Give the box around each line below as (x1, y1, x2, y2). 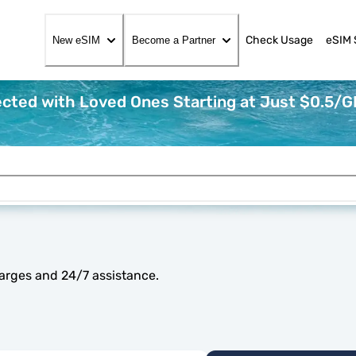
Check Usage (246, 33, 313, 47)
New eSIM (52, 34, 100, 46)
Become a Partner (132, 34, 215, 46)
